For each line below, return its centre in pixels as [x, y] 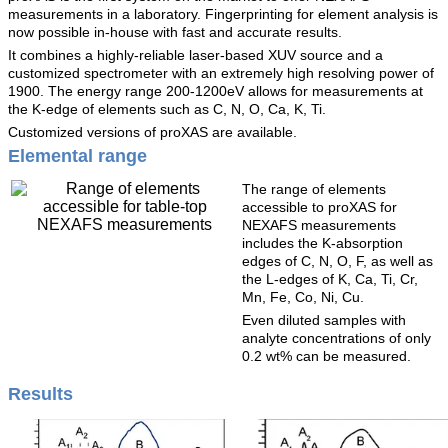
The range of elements [314, 189]
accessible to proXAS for [319, 207]
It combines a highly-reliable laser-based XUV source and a [195, 55]
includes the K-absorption [322, 243]
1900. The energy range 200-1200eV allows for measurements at [215, 91]
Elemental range [77, 156]
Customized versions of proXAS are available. [152, 132]
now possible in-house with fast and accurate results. [175, 32]
